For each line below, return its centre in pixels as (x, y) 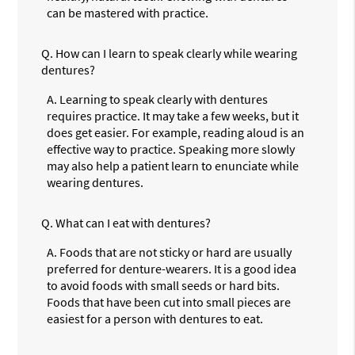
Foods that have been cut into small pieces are (169, 302)
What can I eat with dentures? (134, 222)
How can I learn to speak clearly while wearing (177, 53)
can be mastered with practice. (128, 12)
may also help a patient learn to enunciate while (173, 165)
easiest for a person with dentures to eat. (155, 318)
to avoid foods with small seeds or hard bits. (164, 285)
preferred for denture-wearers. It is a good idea (172, 268)
